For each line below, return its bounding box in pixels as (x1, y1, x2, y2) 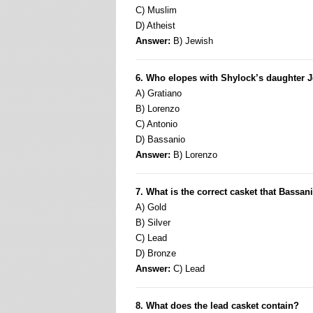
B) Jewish (170, 36, 213, 46)
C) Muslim (136, 5, 177, 15)
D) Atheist (136, 20, 175, 31)
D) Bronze (136, 248, 176, 259)
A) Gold (136, 202, 166, 212)
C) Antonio (136, 119, 177, 129)
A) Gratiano (136, 88, 182, 99)
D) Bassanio (136, 134, 185, 145)
